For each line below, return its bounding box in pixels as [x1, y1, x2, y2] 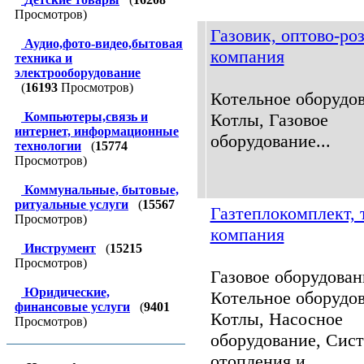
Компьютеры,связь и [24, 110, 148, 123]
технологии [15, 139, 81, 153]
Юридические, [24, 285, 110, 299]
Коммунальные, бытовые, [24, 183, 179, 197]
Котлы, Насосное [210, 309, 343, 329]
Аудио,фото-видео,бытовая [24, 37, 183, 50]
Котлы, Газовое [210, 110, 328, 130]
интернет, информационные [15, 124, 179, 138]
